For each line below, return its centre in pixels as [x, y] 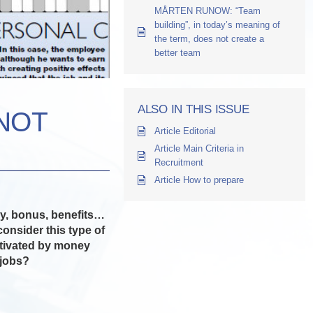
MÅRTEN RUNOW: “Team [208, 11]
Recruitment [179, 162]
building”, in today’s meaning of [217, 25]
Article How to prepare [199, 180]
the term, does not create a [209, 39]
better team [177, 53]
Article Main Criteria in [199, 148]
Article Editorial [185, 131]
